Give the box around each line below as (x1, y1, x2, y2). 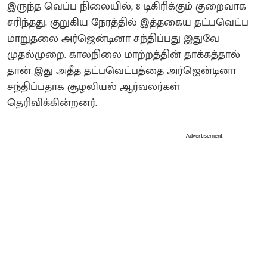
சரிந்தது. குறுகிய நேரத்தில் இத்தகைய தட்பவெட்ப (7, 14, 249, 32)
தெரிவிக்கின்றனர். (7, 94, 97, 113)
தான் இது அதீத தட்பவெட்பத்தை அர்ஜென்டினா (7, 62, 236, 80)
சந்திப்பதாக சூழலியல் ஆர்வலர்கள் (7, 78, 180, 97)
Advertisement (186, 131, 223, 141)
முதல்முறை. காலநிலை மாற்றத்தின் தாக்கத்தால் (7, 46, 240, 64)
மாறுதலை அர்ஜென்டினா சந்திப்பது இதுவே (7, 30, 219, 48)
